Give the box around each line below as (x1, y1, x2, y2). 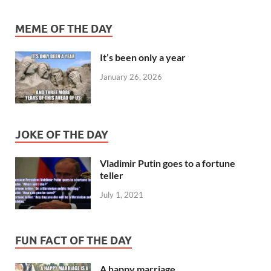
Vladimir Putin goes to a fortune (100, 157, 235, 169)
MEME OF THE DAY (15, 22, 113, 36)
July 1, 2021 (100, 190, 143, 200)
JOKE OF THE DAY (15, 128, 108, 142)
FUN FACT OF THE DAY (15, 234, 132, 247)
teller (100, 169, 123, 181)
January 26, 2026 (100, 71, 162, 82)
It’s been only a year (100, 51, 186, 64)
